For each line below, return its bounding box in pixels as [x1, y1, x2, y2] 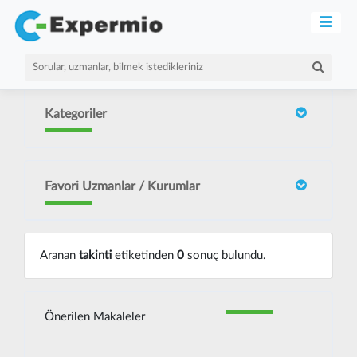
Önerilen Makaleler [45, 310, 145, 323]
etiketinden [111, 249, 177, 261]
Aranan [39, 249, 79, 261]
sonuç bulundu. [183, 249, 266, 261]
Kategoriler [45, 108, 107, 120]
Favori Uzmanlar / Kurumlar [45, 180, 200, 193]
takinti [78, 249, 112, 261]
